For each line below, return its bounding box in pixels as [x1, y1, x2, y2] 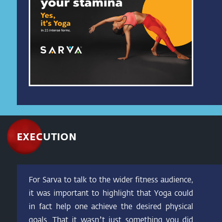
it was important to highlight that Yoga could [28, 186, 194, 198]
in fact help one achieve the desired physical [28, 200, 194, 212]
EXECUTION [16, 129, 77, 143]
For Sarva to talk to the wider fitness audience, [28, 173, 194, 185]
